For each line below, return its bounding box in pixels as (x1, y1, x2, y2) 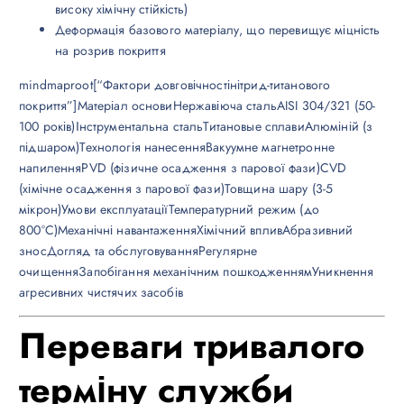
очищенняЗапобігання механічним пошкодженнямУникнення (19, 262, 374, 280)
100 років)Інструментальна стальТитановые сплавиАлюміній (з (19, 116, 373, 135)
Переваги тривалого (19, 319, 364, 372)
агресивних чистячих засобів (19, 282, 183, 301)
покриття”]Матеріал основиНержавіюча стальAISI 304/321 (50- (19, 96, 376, 115)
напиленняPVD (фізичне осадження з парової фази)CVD (19, 158, 347, 177)
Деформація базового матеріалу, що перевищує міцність (55, 21, 381, 40)
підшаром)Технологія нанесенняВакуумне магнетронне (19, 137, 335, 156)
